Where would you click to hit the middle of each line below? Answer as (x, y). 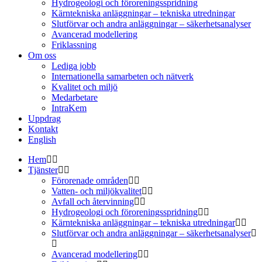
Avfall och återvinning (93, 201)
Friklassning (74, 45)
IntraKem (69, 108)
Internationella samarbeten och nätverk (123, 76)
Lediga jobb (74, 66)
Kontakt (43, 129)
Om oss (42, 55)
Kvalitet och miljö (85, 87)
